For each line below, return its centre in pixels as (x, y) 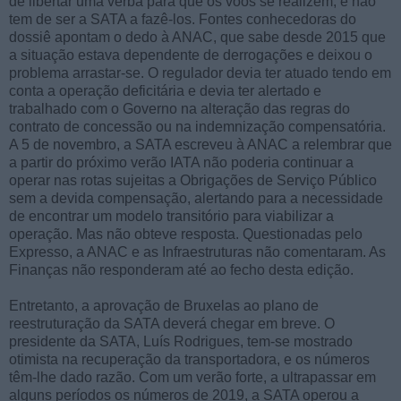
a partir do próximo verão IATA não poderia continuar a (181, 162)
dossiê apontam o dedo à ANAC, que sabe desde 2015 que (197, 37)
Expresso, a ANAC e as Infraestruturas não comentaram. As (197, 252)
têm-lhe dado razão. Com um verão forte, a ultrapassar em (192, 377)
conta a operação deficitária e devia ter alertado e (165, 90)
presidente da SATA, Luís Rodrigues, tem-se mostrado (181, 341)
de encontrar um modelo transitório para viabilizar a (171, 216)
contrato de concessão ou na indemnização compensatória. (197, 126)
